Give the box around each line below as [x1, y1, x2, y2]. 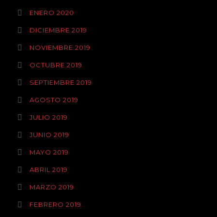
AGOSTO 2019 [30, 96, 78, 104]
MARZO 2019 [30, 183, 74, 191]
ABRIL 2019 [30, 166, 68, 173]
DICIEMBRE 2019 [30, 26, 87, 34]
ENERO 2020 [30, 9, 74, 16]
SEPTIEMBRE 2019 [30, 78, 92, 86]
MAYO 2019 [30, 148, 69, 156]
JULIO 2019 [30, 113, 68, 121]
